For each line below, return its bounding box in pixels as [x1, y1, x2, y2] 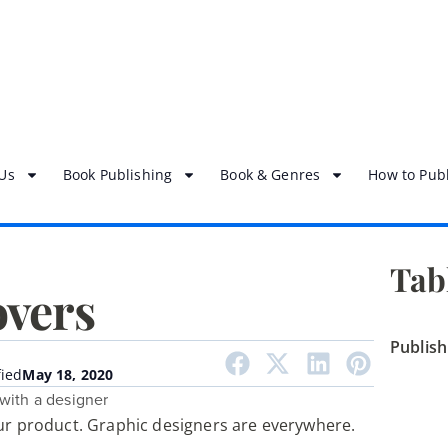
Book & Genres [220, 165, 321, 185]
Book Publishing [62, 165, 173, 185]
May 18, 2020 [22, 364, 114, 384]
